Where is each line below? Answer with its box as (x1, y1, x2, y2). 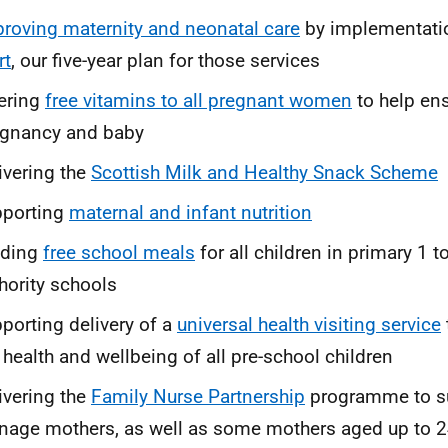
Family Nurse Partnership (91, 385, 305, 408)
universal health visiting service (177, 313, 441, 336)
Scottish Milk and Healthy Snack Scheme (91, 161, 438, 184)
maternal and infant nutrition (69, 201, 312, 224)
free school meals (43, 241, 195, 264)
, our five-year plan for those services (11, 49, 320, 72)
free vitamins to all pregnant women (45, 89, 352, 112)
